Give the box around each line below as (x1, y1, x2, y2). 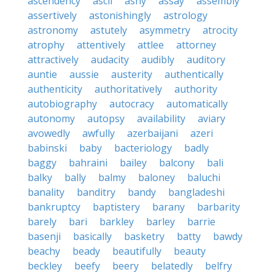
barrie (187, 215, 215, 228)
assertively (28, 9, 77, 22)
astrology (163, 9, 207, 22)
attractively (28, 53, 79, 66)
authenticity (28, 82, 82, 96)
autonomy (28, 112, 75, 125)
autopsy (87, 112, 125, 125)
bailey (120, 156, 147, 169)
